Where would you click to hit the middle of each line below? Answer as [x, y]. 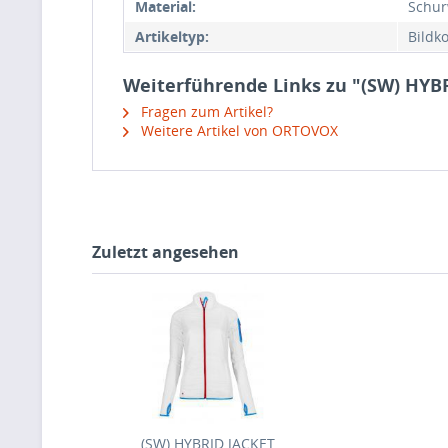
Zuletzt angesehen [165, 252]
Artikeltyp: [172, 36]
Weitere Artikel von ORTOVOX [237, 130]
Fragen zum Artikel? [205, 111]
